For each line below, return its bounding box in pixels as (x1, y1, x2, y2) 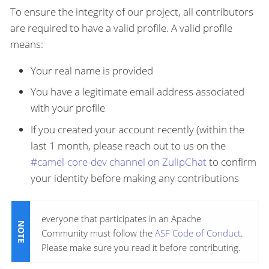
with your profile (31, 101, 105, 115)
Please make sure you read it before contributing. (41, 241, 241, 254)
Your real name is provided (31, 63, 153, 77)
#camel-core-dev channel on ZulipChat (31, 154, 207, 169)
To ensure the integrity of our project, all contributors (10, 4, 253, 19)
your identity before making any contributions (31, 171, 239, 185)
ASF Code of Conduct (155, 227, 241, 240)
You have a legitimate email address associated (31, 85, 244, 99)
